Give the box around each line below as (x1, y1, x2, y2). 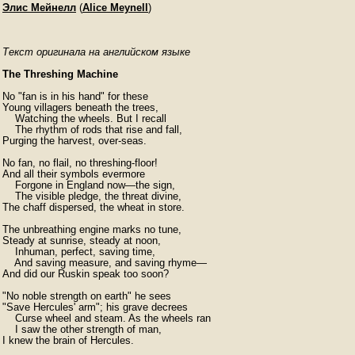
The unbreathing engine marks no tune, (2, 223, 181, 235)
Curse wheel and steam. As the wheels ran (2, 312, 211, 324)
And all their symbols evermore (2, 168, 145, 180)
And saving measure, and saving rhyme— (2, 257, 207, 269)
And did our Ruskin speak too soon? (2, 268, 169, 280)
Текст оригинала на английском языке (2, 46, 190, 58)
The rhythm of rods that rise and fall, (2, 124, 182, 136)
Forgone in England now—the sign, (2, 179, 175, 191)
